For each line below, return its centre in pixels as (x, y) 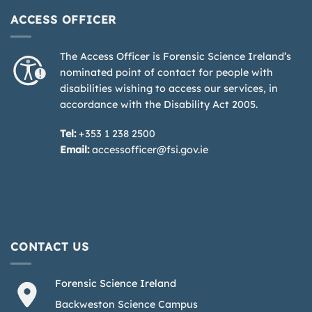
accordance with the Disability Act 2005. (159, 105)
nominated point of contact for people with (166, 73)
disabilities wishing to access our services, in (169, 89)
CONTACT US (50, 246)
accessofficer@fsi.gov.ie (150, 150)
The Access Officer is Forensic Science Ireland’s (175, 57)
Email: (75, 150)
